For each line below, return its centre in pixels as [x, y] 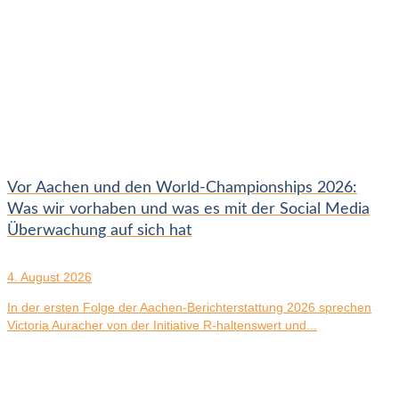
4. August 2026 [49, 277]
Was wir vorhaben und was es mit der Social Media [188, 210]
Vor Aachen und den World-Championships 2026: [182, 188]
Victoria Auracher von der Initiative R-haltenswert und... [162, 326]
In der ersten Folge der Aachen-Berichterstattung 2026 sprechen [189, 308]
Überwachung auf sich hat [99, 231]
